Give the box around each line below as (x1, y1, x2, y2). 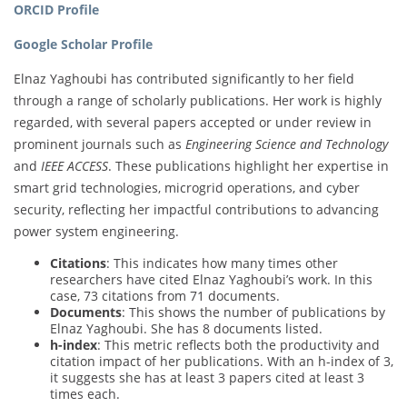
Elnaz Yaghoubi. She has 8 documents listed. (50, 319, 323, 337)
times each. (50, 384, 120, 402)
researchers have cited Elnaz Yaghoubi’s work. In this (50, 270, 372, 288)
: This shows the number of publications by (122, 303, 385, 321)
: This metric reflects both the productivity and (97, 335, 380, 353)
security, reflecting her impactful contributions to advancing (14, 200, 379, 218)
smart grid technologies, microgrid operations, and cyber (14, 178, 360, 196)
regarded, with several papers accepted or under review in (14, 113, 372, 131)
